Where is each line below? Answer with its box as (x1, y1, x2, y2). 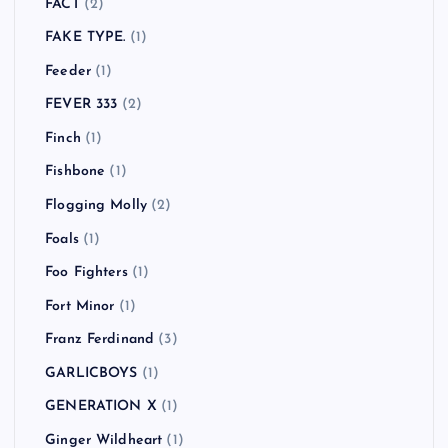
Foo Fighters (45, 265, 128, 281)
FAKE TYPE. (45, 30, 126, 46)
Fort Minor (45, 298, 115, 314)
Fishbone (45, 164, 106, 180)
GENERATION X (45, 399, 157, 415)
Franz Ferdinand (45, 332, 155, 348)
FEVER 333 (45, 97, 118, 113)
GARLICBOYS (45, 365, 138, 381)
